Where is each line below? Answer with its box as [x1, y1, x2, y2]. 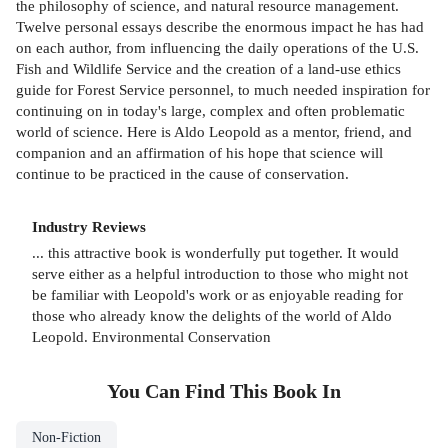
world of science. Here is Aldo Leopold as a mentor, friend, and [16, 122, 412, 140]
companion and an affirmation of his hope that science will [16, 143, 383, 161]
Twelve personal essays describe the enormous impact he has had [16, 17, 424, 35]
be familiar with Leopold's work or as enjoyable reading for [32, 286, 403, 304]
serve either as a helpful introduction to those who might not [32, 265, 408, 283]
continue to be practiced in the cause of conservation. [16, 164, 349, 182]
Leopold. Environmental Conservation [32, 328, 271, 346]
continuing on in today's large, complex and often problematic [16, 101, 405, 119]
